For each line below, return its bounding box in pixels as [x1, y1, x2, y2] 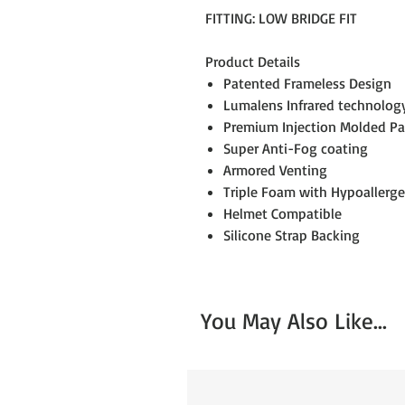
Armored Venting [223, 161, 327, 179]
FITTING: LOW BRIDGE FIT [205, 9, 357, 27]
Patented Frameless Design [223, 74, 391, 92]
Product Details [205, 52, 300, 71]
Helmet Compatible [223, 204, 342, 222]
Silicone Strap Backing [223, 226, 360, 244]
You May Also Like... [201, 306, 387, 334]
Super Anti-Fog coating [223, 139, 368, 157]
